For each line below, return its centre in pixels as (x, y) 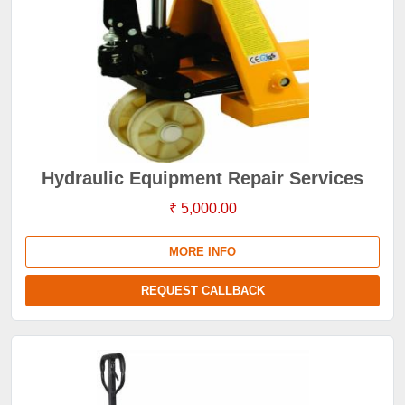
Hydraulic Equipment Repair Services (202, 178)
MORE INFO (202, 252)
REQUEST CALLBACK (202, 291)
